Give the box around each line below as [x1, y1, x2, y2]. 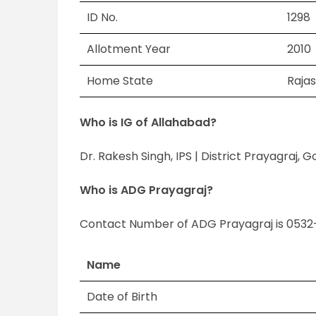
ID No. [87, 9, 119, 26]
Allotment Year [87, 41, 171, 58]
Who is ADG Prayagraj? [80, 182, 214, 199]
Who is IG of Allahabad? [80, 114, 217, 131]
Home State [87, 73, 154, 90]
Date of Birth [87, 288, 158, 305]
